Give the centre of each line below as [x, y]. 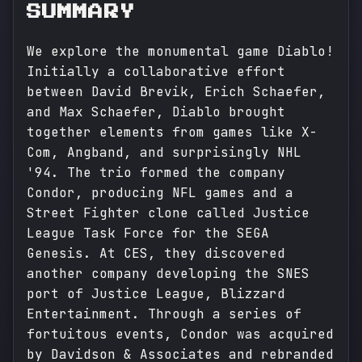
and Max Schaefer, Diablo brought [156, 112]
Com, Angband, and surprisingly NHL [164, 153]
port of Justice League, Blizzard [156, 294]
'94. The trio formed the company [156, 173]
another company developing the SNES [168, 274]
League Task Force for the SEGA [148, 234]
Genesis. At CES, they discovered [156, 254]
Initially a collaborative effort [156, 72]
